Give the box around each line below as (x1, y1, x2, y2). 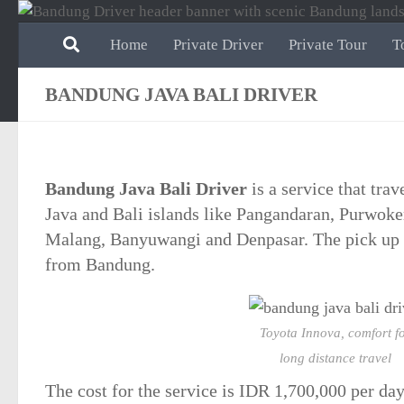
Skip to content (24, 17, 124, 34)
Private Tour (289, 36, 367, 53)
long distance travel (280, 351, 391, 365)
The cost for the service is (45, 381, 239, 400)
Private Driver (173, 36, 263, 53)
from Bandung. (45, 254, 155, 274)
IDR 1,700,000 (239, 381, 346, 400)
